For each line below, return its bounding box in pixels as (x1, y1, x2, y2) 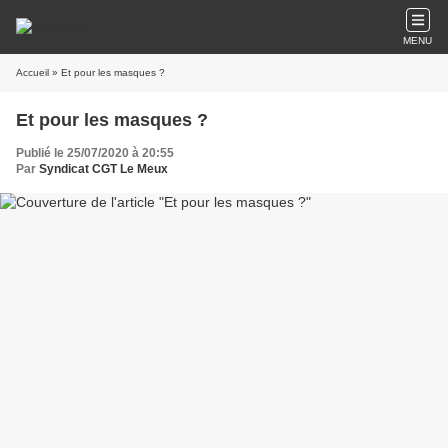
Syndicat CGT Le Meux (39, 162, 168, 176)
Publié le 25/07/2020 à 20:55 (16, 146, 174, 160)
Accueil (16, 67, 49, 78)
